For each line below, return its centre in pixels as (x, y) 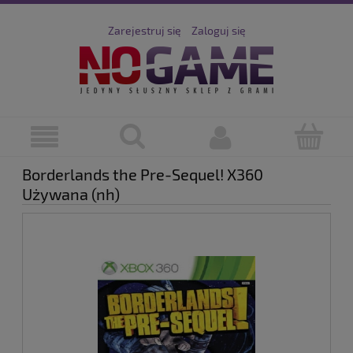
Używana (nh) (71, 194)
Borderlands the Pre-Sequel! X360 (143, 175)
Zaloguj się (218, 30)
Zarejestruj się (144, 30)
